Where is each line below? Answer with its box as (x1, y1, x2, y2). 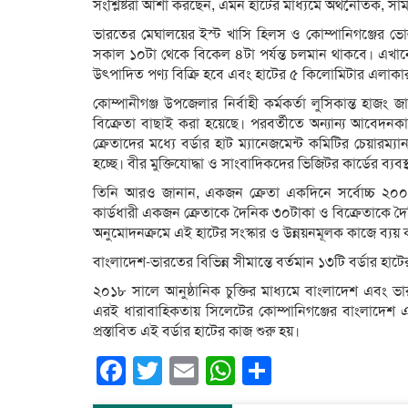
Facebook (126, 352, 255, 389)
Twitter (162, 352, 250, 389)
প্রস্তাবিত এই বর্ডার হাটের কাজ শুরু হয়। (93, 321, 300, 341)
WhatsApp (235, 352, 370, 389)
